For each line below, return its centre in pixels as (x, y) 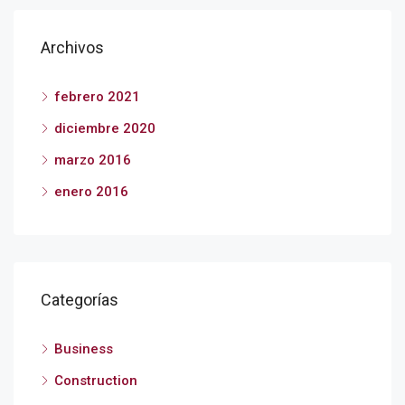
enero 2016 (91, 192)
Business (84, 349)
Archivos (72, 47)
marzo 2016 (93, 160)
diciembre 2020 (105, 128)
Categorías (80, 300)
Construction (96, 381)
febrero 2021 (97, 97)
